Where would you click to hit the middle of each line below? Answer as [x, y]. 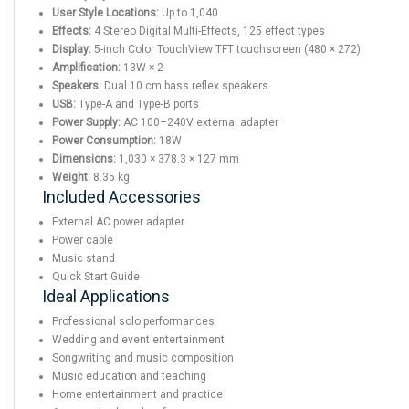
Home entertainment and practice [137, 394]
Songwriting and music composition [143, 357]
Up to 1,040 [189, 12]
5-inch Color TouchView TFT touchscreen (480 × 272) [226, 49]
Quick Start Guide [96, 276]
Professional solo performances [133, 321]
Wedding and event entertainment [138, 339]
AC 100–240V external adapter [199, 122]
